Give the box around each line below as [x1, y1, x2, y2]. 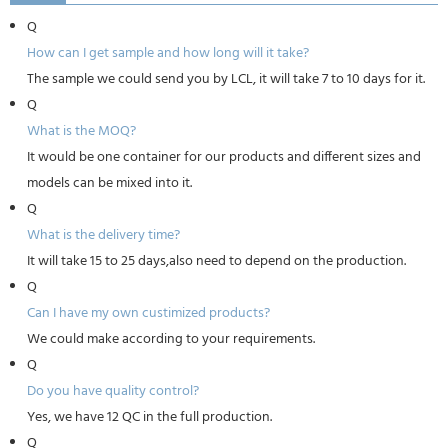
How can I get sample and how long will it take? [26, 42, 309, 65]
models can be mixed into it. [26, 172, 192, 195]
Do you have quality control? [26, 380, 199, 403]
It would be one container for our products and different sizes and [26, 146, 421, 169]
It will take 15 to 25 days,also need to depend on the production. [26, 250, 406, 273]
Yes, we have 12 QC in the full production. [26, 406, 272, 429]
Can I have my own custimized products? [26, 302, 270, 325]
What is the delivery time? [26, 224, 180, 247]
